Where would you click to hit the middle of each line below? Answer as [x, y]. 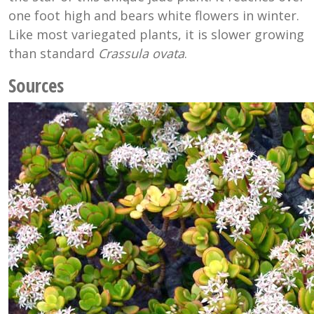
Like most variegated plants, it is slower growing [156, 34]
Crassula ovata [141, 53]
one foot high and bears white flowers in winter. [154, 15]
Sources [36, 85]
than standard [53, 53]
